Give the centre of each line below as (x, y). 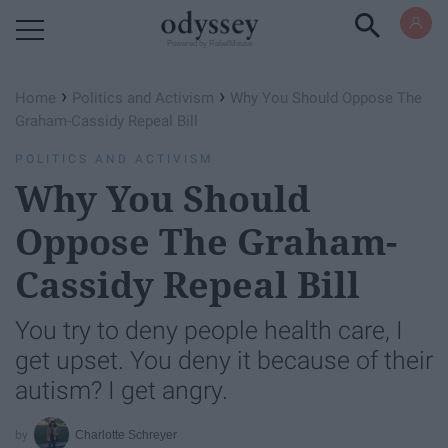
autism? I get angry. (121, 390)
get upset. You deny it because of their (224, 360)
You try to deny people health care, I (209, 330)
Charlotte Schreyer (126, 434)
